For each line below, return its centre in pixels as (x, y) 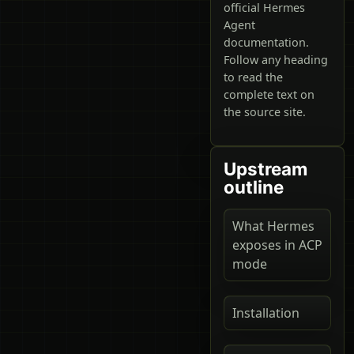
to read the (253, 77)
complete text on (269, 95)
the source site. (265, 112)
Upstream (265, 168)
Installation (266, 313)
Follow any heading (276, 60)
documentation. (266, 43)
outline (254, 186)
